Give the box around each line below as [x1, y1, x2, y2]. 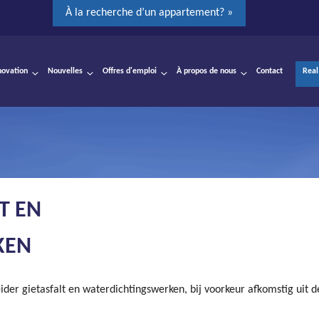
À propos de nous [177, 67, 236, 75]
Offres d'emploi [103, 67, 157, 75]
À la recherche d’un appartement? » [66, 7, 233, 19]
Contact [256, 67, 283, 75]
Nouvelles [48, 67, 83, 75]
